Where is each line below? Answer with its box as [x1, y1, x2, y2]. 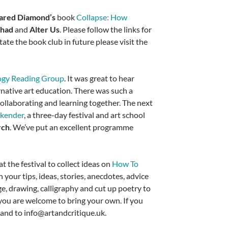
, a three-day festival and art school [24, 110, 146, 120]
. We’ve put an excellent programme [10, 122, 134, 132]
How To [112, 159, 139, 168]
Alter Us [30, 24, 60, 34]
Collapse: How [76, 12, 128, 22]
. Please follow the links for [60, 24, 152, 34]
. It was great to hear [64, 73, 135, 83]
